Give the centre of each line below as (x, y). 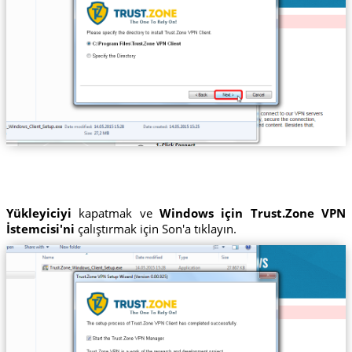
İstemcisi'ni (40, 229)
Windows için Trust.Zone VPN (253, 213)
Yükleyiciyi (38, 213)
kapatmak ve (115, 213)
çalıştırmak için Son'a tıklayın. (155, 229)
